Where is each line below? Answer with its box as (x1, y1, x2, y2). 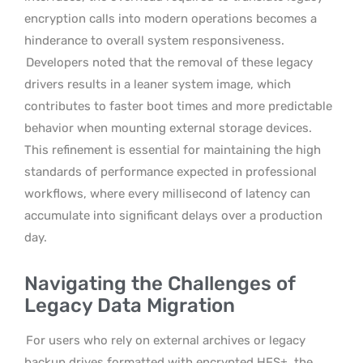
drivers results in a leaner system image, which (24, 76, 291, 92)
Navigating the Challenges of (24, 271, 295, 295)
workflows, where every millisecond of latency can (24, 186, 310, 201)
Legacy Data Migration (24, 293, 235, 317)
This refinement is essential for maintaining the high (24, 142, 321, 157)
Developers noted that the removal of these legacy (26, 54, 313, 70)
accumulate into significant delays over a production (24, 207, 322, 223)
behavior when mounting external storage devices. (24, 120, 312, 135)
